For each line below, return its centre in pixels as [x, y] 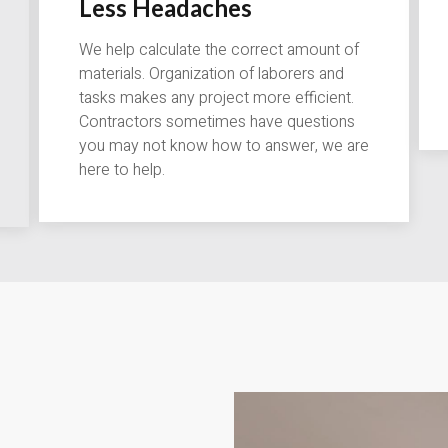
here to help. [122, 170]
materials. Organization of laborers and [211, 74]
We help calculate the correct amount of [219, 50]
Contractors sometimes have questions [217, 122]
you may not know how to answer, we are [224, 146]
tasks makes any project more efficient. [216, 98]
